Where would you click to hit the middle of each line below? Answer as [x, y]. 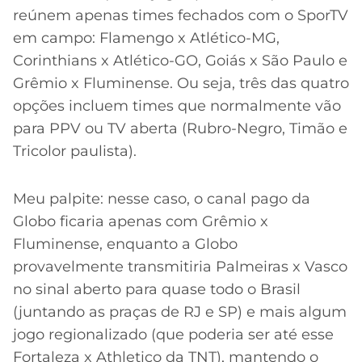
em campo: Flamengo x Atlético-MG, [146, 38]
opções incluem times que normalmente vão [177, 105]
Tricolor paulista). [75, 151]
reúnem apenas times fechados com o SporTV [181, 15]
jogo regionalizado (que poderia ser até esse [173, 334]
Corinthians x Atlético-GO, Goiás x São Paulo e [180, 60]
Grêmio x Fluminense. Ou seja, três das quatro [181, 83]
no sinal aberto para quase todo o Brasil [157, 289]
